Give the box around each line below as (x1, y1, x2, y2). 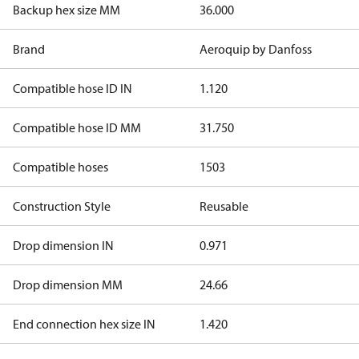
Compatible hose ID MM (13, 119, 141, 135)
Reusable (199, 198, 248, 214)
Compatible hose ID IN (13, 80, 132, 96)
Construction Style (13, 198, 111, 214)
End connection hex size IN (13, 316, 155, 332)
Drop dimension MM (13, 276, 123, 292)
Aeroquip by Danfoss (199, 41, 312, 57)
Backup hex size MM (13, 2, 120, 18)
